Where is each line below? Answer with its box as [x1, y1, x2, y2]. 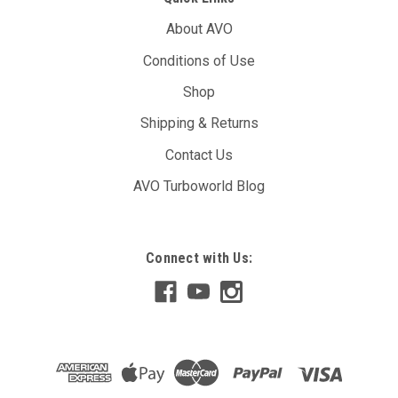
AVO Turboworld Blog [133, 178, 265, 195]
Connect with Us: [146, 250, 252, 267]
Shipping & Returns [139, 115, 259, 132]
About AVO [165, 20, 233, 38]
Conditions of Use [143, 52, 255, 69]
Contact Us [165, 146, 233, 163]
